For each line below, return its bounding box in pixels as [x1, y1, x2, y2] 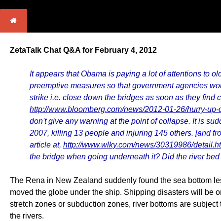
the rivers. [10, 212, 44, 220]
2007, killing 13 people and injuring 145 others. [30, 129, 195, 137]
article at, [30, 141, 63, 149]
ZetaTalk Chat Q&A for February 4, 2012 [10, 46, 157, 54]
